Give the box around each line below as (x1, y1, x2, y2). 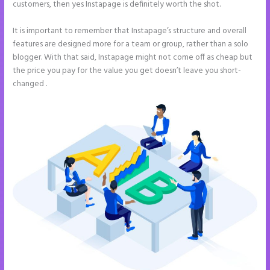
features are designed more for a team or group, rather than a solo (13, 37, 249, 51)
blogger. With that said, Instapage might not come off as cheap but (13, 51, 253, 64)
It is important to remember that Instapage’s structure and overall (13, 24, 247, 37)
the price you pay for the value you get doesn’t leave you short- (13, 64, 242, 77)
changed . (13, 77, 48, 90)
